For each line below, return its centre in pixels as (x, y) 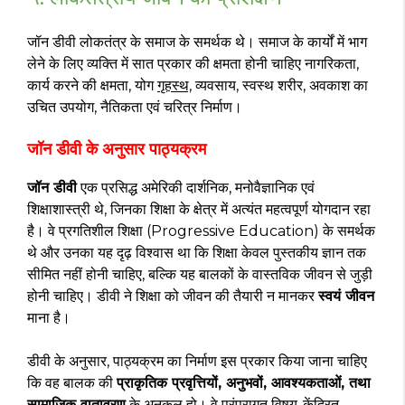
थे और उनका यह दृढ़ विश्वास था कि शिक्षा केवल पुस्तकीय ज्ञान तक (197, 252)
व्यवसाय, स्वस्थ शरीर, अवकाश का (280, 85)
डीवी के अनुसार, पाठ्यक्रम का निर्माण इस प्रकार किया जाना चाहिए (197, 361)
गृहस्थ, (174, 85)
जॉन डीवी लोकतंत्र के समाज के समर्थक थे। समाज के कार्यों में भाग (197, 42)
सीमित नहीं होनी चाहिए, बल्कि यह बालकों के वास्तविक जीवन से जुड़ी (200, 274)
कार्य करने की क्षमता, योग (92, 85)
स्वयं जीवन (346, 296)
